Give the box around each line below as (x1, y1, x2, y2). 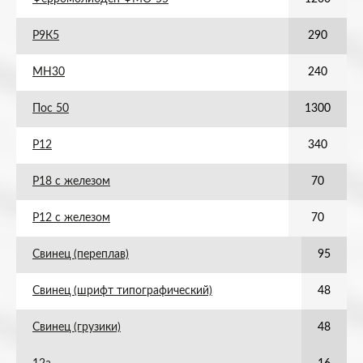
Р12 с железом (32, 212, 110, 224)
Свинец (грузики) (32, 322, 121, 333)
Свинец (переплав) (32, 249, 129, 260)
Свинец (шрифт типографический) (32, 285, 212, 297)
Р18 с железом (32, 176, 110, 187)
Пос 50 (32, 103, 69, 114)
